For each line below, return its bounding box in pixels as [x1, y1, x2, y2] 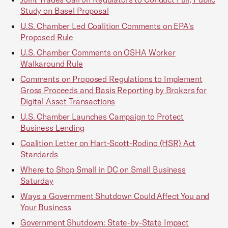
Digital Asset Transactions [20, 96, 116, 106]
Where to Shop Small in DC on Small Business [20, 164, 186, 175]
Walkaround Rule [20, 59, 83, 69]
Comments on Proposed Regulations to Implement [20, 74, 203, 84]
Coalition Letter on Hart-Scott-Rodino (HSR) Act [20, 138, 196, 148]
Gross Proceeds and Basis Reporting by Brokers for [20, 85, 207, 95]
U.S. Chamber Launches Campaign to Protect [20, 111, 184, 122]
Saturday [20, 176, 53, 186]
